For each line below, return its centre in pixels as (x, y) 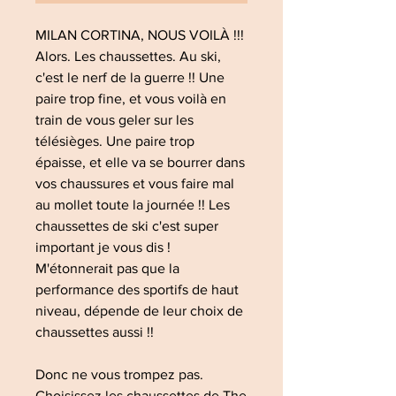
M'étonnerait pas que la (107, 268)
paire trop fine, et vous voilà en (131, 99)
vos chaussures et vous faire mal (135, 183)
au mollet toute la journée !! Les (133, 205)
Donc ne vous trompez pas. (119, 374)
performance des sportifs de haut (137, 289)
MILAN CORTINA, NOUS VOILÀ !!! (141, 35)
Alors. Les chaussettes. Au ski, (128, 56)
